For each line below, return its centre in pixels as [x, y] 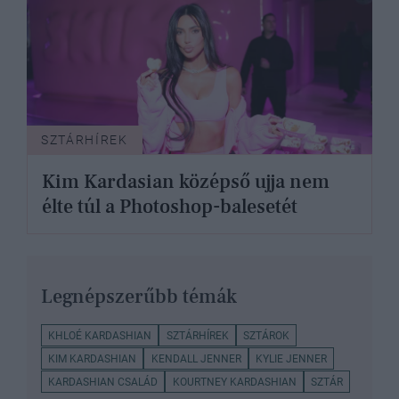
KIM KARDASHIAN [93, 358]
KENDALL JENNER [196, 358]
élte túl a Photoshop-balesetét [170, 207]
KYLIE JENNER [291, 358]
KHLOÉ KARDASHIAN [100, 335]
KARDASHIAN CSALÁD [103, 382]
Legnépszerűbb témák [139, 297]
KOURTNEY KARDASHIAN [234, 382]
